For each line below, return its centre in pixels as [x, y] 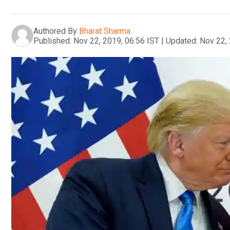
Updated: [182, 41]
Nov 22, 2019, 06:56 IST [116, 41]
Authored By [55, 31]
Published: [52, 41]
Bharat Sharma [105, 31]
